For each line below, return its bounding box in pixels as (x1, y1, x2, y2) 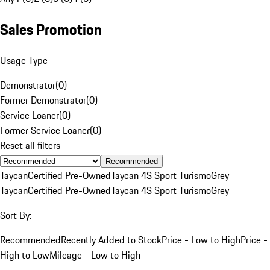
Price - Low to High (162, 232, 240, 247)
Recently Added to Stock (61, 232, 162, 247)
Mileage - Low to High (49, 247, 140, 262)
